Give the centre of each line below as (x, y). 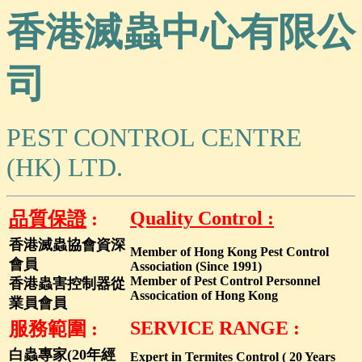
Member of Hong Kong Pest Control (229, 252)
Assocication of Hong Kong (204, 295)
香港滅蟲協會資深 (67, 245)
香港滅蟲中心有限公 (181, 32)
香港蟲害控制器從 (67, 284)
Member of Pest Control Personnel (225, 281)
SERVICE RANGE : (215, 328)
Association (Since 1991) (196, 266)
